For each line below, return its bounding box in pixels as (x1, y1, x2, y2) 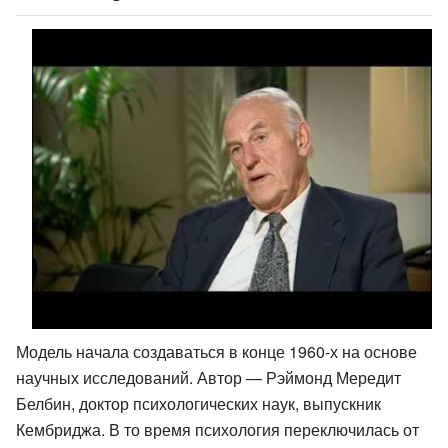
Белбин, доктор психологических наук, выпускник (16, 391, 381, 415)
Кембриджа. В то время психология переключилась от (16, 417, 419, 441)
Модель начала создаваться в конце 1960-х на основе (16, 339, 417, 363)
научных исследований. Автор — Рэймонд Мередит (16, 365, 401, 389)
